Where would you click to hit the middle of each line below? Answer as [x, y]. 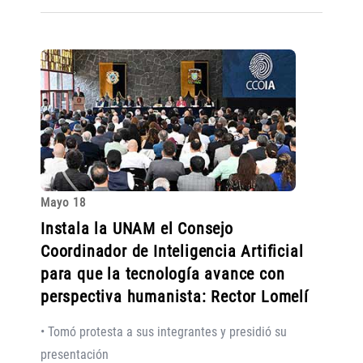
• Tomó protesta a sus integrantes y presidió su [164, 331]
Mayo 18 [63, 202]
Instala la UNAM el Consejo [137, 228]
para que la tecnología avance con [163, 273]
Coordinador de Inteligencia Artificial [172, 251]
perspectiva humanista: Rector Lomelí [175, 296]
